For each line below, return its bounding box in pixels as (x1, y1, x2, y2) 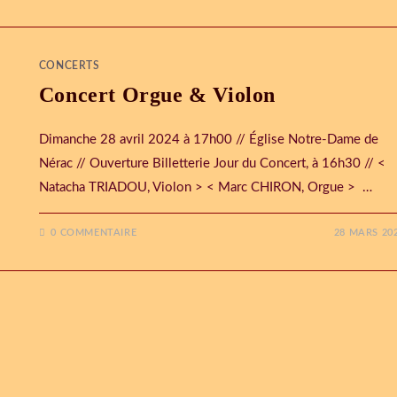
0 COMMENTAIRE (51, 228, 137, 237)
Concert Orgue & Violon (38, 83, 276, 106)
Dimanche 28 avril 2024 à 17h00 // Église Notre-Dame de (38, 133, 378, 146)
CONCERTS (38, 60, 100, 71)
